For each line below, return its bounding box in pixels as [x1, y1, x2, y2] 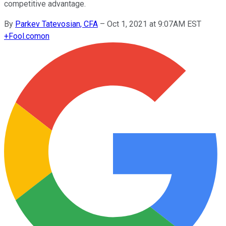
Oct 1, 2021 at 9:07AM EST [107, 19, 201, 29]
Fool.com [9, 31, 41, 41]
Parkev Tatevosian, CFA [15, 19, 98, 29]
